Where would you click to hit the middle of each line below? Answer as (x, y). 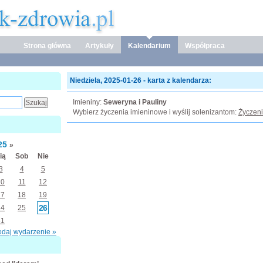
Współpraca (205, 46)
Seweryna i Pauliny (135, 102)
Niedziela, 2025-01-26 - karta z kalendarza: (141, 80)
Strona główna (47, 46)
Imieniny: (88, 102)
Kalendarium (149, 46)
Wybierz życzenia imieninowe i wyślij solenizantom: (156, 112)
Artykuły (100, 46)
